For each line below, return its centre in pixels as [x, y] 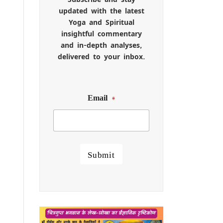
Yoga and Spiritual [101, 22]
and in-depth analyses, [101, 45]
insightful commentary [101, 33]
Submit [101, 154]
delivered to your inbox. [101, 56]
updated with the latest [101, 10]
